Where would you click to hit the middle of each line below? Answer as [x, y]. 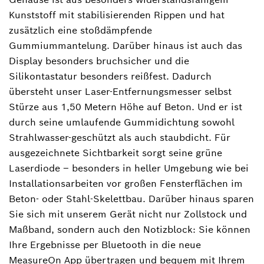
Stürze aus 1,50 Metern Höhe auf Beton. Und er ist [126, 107]
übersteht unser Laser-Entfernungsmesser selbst [120, 91]
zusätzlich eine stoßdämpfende [80, 30]
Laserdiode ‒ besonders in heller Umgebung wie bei [129, 168]
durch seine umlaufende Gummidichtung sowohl [122, 122]
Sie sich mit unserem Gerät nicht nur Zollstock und [128, 214]
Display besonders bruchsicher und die [99, 61]
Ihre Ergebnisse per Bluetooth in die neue [105, 245]
